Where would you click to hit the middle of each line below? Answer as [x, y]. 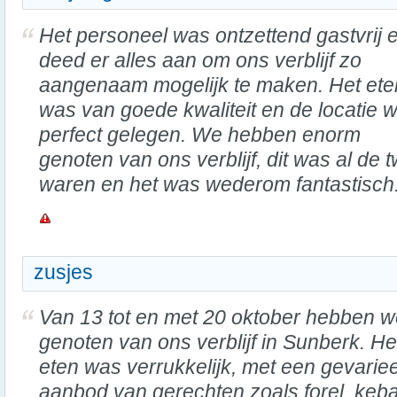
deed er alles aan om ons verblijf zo [200, 60]
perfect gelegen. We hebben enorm [200, 135]
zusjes [63, 272]
